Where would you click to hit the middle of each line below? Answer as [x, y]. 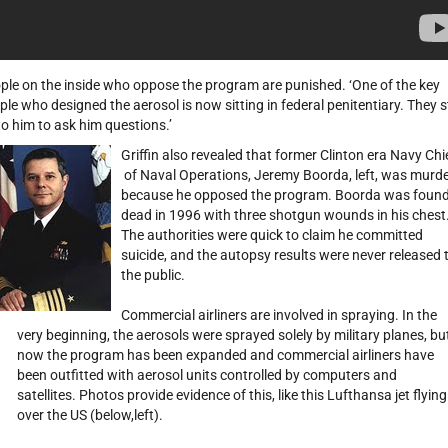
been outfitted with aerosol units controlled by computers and [206, 375]
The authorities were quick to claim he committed [271, 235]
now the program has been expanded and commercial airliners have [225, 355]
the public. [152, 275]
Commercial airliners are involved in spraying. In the [278, 315]
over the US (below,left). [89, 415]
